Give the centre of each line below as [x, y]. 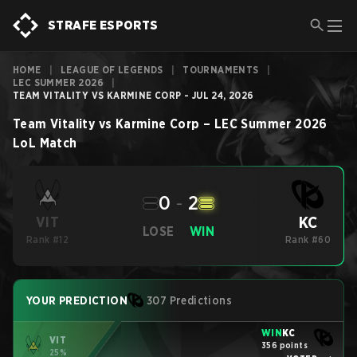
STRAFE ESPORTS [103, 25]
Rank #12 [48, 239]
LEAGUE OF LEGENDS [112, 70]
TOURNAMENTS [221, 70]
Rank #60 [308, 239]
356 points [284, 345]
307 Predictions [189, 300]
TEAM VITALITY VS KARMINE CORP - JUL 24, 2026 [133, 95]
